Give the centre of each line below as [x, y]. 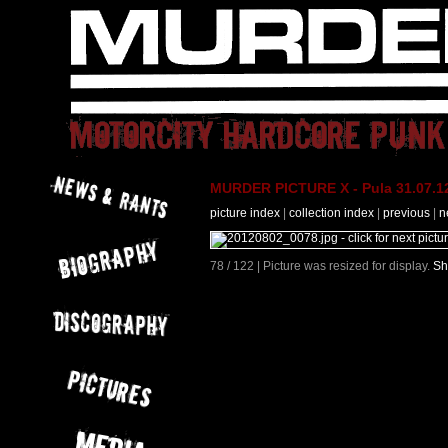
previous [406, 213]
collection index [331, 213]
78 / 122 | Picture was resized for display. [321, 266]
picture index [245, 213]
